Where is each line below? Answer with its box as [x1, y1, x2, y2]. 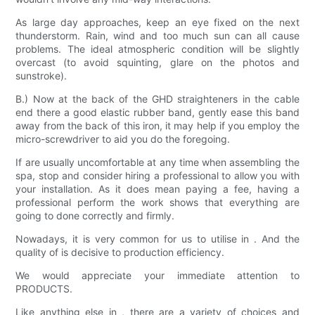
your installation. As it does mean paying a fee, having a [15, 183, 300, 195]
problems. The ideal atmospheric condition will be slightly [15, 43, 300, 56]
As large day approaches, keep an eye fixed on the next [15, 16, 300, 29]
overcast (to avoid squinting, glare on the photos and [15, 56, 300, 69]
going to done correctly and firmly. [15, 210, 175, 222]
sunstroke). [15, 70, 67, 82]
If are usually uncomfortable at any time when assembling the [15, 156, 300, 169]
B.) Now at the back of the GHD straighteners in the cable [15, 93, 300, 105]
